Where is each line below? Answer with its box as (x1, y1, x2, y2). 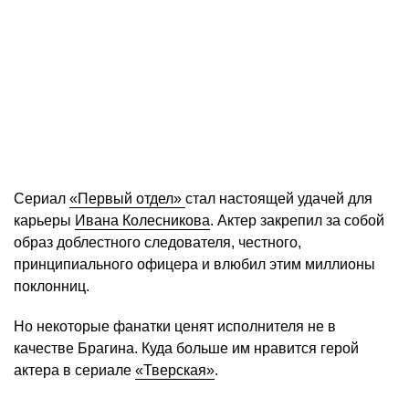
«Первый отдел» (69, 191, 185, 207)
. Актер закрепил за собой (210, 213, 384, 229)
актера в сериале (14, 362, 135, 379)
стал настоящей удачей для (185, 191, 372, 207)
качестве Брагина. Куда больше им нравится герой (14, 341, 359, 357)
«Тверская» (135, 362, 215, 379)
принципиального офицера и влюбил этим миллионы (14, 257, 375, 273)
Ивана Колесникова (75, 213, 210, 229)
